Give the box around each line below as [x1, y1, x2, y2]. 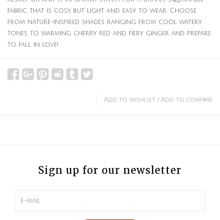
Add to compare [161, 97, 213, 103]
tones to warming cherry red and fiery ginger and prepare [7, 30, 211, 37]
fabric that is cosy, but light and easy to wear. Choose [7, 7, 196, 14]
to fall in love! [7, 41, 58, 48]
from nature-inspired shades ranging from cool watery [7, 19, 202, 26]
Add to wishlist [104, 97, 155, 103]
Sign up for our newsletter [38, 164, 182, 176]
